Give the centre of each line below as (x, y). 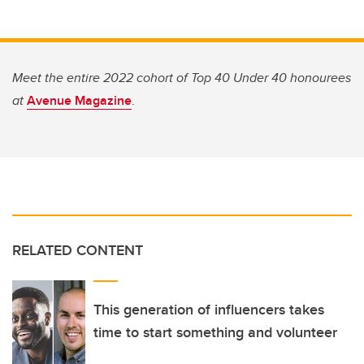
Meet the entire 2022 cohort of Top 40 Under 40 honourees (182, 78)
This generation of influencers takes (209, 310)
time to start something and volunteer (215, 333)
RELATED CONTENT (78, 251)
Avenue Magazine (79, 101)
